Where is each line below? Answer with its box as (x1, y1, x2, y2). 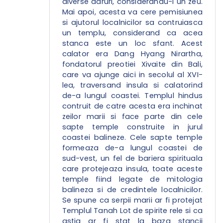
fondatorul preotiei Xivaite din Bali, (62, 59, 203, 70)
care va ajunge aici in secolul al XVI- (62, 70, 203, 80)
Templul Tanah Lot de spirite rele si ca (62, 206, 203, 216)
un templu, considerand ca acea (62, 28, 203, 38)
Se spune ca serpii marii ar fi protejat (62, 195, 203, 206)
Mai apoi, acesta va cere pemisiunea (62, 7, 203, 17)
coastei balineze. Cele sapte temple (62, 132, 203, 143)
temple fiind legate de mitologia (62, 174, 203, 185)
